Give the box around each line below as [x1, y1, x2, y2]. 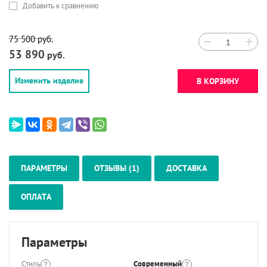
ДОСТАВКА [166, 162, 207, 173]
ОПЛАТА [21, 191, 51, 202]
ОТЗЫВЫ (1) [94, 162, 139, 173]
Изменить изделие [15, 74, 83, 86]
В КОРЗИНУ [197, 75, 239, 86]
